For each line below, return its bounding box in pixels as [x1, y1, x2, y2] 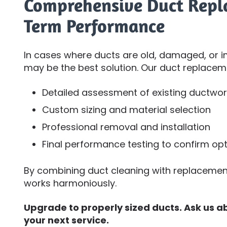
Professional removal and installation [42, 120, 210, 133]
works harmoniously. [24, 176, 117, 190]
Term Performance [24, 15, 165, 37]
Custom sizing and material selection [42, 103, 211, 116]
